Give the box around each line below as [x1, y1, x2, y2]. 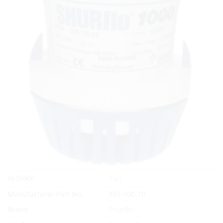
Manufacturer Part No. [8, 189, 83, 199]
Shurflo [108, 205, 132, 214]
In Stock [8, 173, 34, 183]
